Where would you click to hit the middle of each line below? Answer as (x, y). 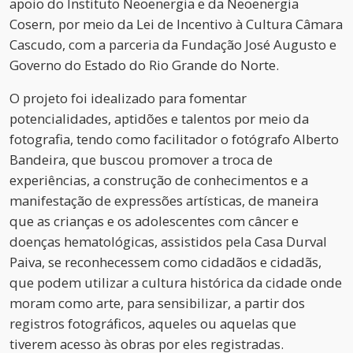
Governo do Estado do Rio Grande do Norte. (146, 65)
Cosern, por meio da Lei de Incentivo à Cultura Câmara (176, 24)
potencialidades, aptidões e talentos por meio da (159, 119)
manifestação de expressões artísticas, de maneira (164, 201)
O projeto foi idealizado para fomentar (128, 98)
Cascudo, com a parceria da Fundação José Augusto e (173, 45)
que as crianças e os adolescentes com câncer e (154, 221)
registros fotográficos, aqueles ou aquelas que (153, 324)
